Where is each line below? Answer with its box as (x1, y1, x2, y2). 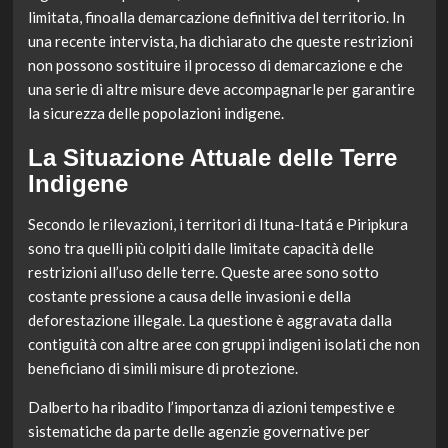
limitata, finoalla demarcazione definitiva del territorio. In (27, 8, 405, 27)
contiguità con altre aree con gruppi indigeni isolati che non (27, 335, 420, 354)
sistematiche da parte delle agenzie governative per (27, 422, 370, 441)
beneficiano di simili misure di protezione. (27, 359, 298, 378)
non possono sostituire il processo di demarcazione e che (27, 56, 403, 75)
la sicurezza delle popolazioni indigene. (27, 104, 284, 123)
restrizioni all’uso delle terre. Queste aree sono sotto (27, 263, 379, 282)
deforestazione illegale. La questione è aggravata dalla (27, 311, 392, 330)
